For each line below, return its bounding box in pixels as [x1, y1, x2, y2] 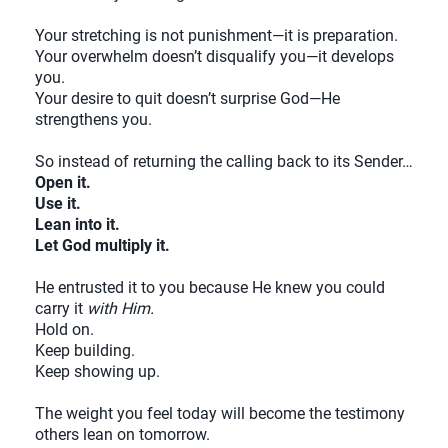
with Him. [87, 298, 154, 318]
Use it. [35, 193, 81, 213]
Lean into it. [35, 214, 120, 234]
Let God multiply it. [35, 235, 170, 255]
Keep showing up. [35, 361, 160, 381]
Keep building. [35, 340, 135, 360]
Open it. [35, 172, 91, 192]
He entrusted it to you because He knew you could [35, 277, 385, 297]
